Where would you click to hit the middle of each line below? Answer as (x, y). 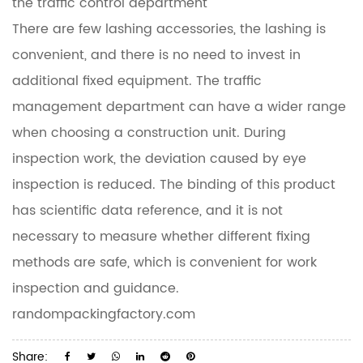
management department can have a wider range (179, 107)
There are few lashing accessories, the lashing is (169, 29)
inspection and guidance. (96, 288)
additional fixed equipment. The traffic (137, 81)
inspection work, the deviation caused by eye (159, 159)
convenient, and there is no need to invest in (156, 55)
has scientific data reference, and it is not (147, 211)
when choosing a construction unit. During (149, 133)
